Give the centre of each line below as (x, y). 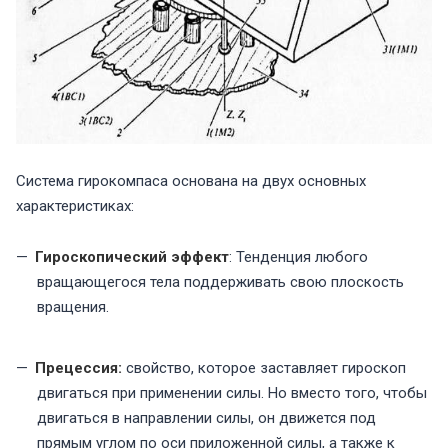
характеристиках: (75, 206)
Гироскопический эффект (132, 257)
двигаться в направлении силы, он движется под (206, 418)
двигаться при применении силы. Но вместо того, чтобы (232, 393)
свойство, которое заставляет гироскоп (266, 368)
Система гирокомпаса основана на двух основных (191, 181)
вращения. (73, 307)
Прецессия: (80, 368)
